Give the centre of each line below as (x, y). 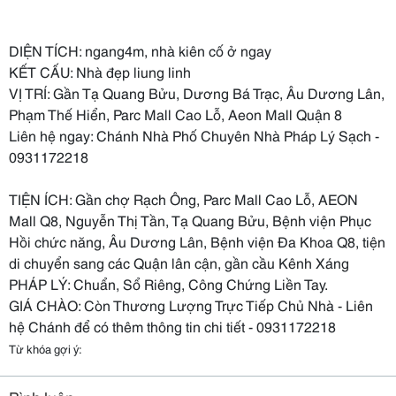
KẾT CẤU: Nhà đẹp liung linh (100, 71)
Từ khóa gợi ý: (46, 348)
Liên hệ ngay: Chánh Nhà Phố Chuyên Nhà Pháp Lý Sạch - (194, 135)
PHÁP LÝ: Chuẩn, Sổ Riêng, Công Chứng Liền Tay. (168, 283)
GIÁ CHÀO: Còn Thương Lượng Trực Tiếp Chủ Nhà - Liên (191, 305)
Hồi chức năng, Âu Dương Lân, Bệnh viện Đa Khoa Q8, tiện (197, 241)
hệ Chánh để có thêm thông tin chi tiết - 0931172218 (172, 326)
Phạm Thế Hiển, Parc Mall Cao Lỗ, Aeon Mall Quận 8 (175, 114)
